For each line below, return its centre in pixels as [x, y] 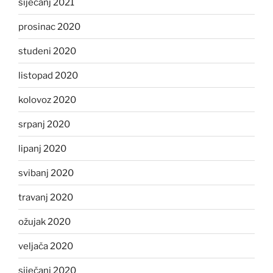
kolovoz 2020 [47, 100]
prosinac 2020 [49, 27]
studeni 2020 [47, 51]
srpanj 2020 [44, 124]
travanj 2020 [46, 197]
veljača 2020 [46, 246]
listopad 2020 [48, 75]
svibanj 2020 [46, 173]
